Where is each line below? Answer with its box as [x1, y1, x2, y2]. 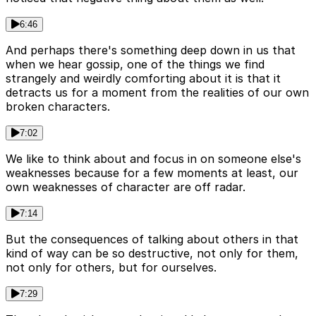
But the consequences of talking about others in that [6, 232, 298, 247]
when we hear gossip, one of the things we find [6, 57, 265, 72]
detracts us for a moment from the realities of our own [6, 85, 309, 100]
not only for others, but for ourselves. [6, 260, 217, 275]
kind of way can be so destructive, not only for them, [6, 246, 298, 261]
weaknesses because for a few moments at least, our [6, 166, 298, 181]
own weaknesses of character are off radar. [6, 180, 245, 195]
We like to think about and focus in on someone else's [6, 152, 301, 166]
